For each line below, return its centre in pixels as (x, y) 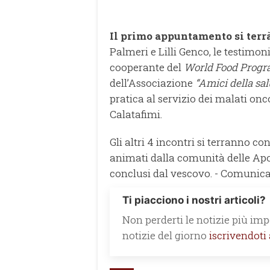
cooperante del (147, 67)
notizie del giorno (166, 235)
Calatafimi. (136, 114)
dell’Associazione (152, 83)
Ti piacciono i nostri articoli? (194, 200)
